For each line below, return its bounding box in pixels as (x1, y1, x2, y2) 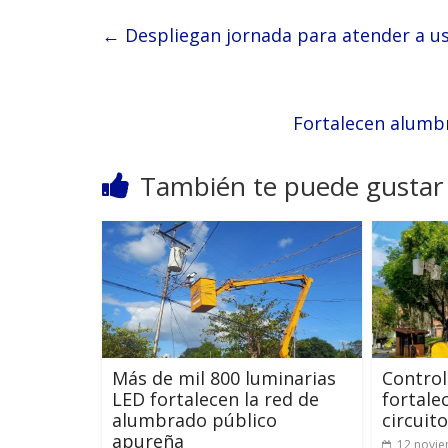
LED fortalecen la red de (112, 386, 319, 411)
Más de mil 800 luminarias (112, 365, 336, 390)
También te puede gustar (140, 168, 443, 205)
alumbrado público (112, 407, 277, 432)
